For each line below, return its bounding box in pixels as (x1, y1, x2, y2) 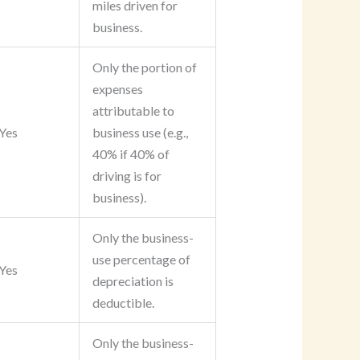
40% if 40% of (92, 146, 170, 162)
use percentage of (92, 252, 190, 268)
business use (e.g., (92, 125, 188, 141)
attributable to (92, 103, 174, 119)
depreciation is (92, 273, 174, 289)
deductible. (92, 295, 154, 311)
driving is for (92, 168, 162, 184)
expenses (92, 81, 143, 97)
